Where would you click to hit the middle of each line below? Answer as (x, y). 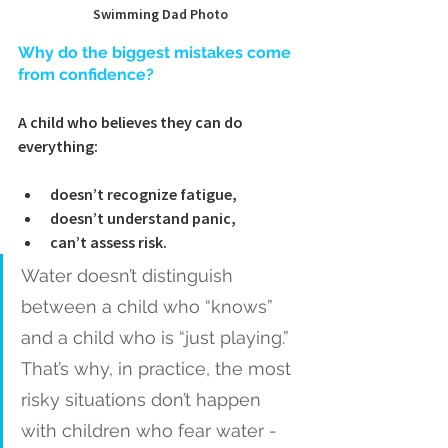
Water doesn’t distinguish (129, 276)
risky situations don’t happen (143, 400)
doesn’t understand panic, (143, 218)
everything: (58, 146)
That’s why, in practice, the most (158, 369)
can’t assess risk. (108, 242)
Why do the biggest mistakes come (156, 53)
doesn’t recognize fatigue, (143, 194)
